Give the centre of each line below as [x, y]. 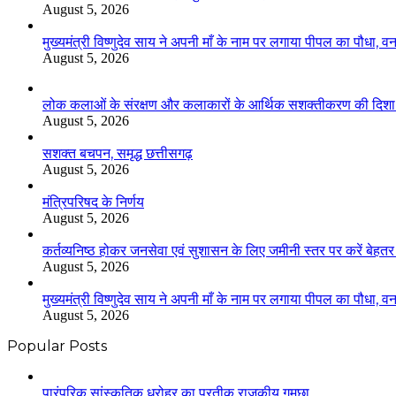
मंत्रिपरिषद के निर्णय [93, 202]
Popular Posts [57, 346]
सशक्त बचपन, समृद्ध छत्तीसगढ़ [118, 154]
